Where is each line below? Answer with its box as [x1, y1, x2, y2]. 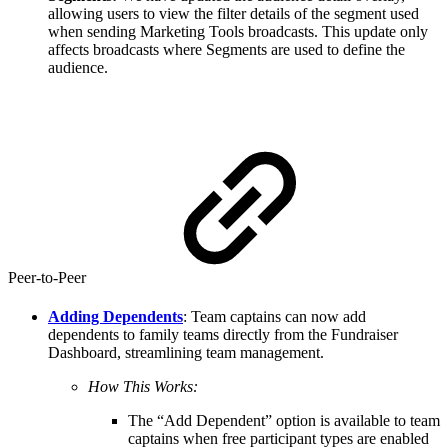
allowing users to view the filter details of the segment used [48, 5, 419, 23]
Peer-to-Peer [8, 268, 90, 286]
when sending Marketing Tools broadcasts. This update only [48, 23, 428, 41]
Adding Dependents [48, 307, 183, 325]
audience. [48, 59, 108, 77]
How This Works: [88, 377, 198, 395]
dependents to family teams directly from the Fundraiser [48, 325, 398, 343]
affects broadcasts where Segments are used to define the [48, 41, 405, 59]
